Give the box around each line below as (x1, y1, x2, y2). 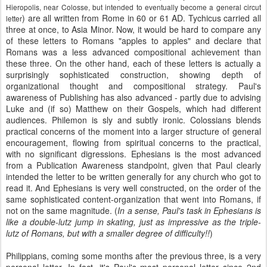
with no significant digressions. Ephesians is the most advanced (6, 148, 261, 160)
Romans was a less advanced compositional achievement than (6, 46, 261, 58)
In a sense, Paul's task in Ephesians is (117, 204, 262, 216)
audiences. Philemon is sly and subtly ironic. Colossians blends (6, 114, 261, 126)
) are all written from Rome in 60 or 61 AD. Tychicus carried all (22, 12, 261, 24)
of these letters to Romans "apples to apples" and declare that (6, 35, 261, 46)
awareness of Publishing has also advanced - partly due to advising (6, 91, 261, 103)
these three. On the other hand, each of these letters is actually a (6, 57, 261, 69)
